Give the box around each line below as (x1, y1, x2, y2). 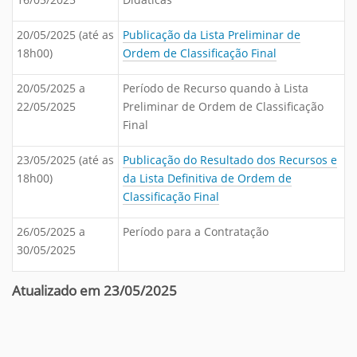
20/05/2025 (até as (17, 27, 114, 42)
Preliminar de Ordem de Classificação (123, 99, 324, 114)
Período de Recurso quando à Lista (123, 80, 308, 96)
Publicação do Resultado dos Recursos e (123, 152, 337, 167)
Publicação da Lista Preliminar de (123, 27, 300, 42)
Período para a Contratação (123, 224, 269, 239)
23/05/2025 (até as (17, 152, 114, 167)
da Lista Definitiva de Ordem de (123, 171, 292, 186)
